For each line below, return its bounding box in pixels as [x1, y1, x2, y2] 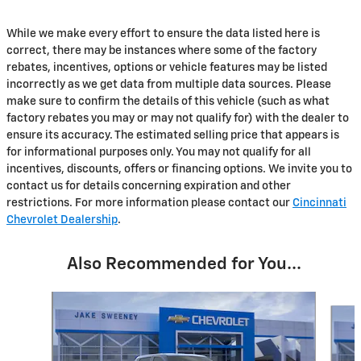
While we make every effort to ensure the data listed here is [6, 27, 320, 39]
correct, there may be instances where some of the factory [6, 44, 317, 56]
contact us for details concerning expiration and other [6, 180, 291, 192]
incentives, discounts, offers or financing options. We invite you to [6, 163, 352, 175]
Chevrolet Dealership [6, 214, 118, 226]
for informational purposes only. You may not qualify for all [6, 146, 311, 158]
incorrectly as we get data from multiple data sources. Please [6, 78, 331, 90]
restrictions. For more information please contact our [6, 197, 293, 209]
